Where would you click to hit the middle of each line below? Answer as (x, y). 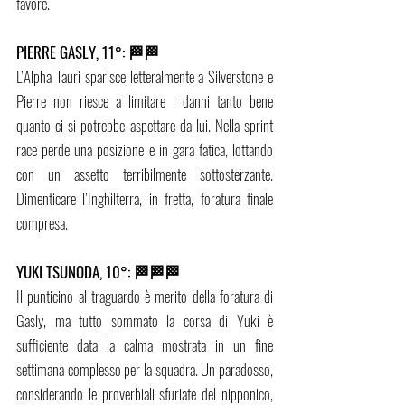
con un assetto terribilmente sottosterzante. (145, 174)
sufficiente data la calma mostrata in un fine (145, 345)
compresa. (42, 223)
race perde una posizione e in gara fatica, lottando (145, 150)
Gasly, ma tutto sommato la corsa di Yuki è (145, 321)
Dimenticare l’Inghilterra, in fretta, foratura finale (145, 199)
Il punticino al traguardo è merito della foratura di (145, 297)
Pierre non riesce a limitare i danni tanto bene (145, 101)
